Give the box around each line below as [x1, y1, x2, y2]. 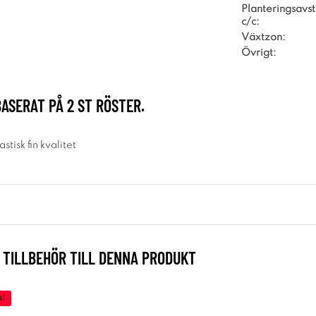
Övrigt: [241, 47, 276, 58]
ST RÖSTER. [74, 95, 145, 116]
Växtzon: [241, 32, 286, 42]
